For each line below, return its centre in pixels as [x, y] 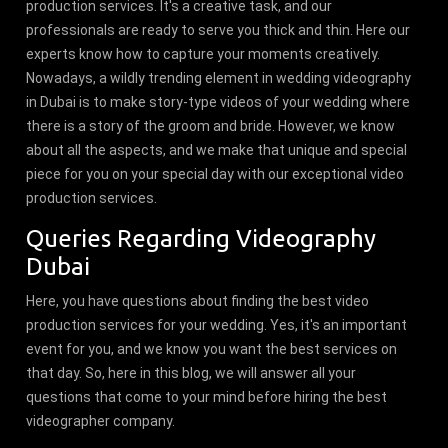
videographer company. [101, 420]
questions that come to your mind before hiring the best [207, 396]
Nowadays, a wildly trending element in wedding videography [219, 77]
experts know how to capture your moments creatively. [203, 53]
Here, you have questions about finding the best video [198, 300]
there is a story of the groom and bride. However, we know [211, 125]
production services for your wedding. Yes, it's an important [217, 324]
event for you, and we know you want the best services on [212, 348]
